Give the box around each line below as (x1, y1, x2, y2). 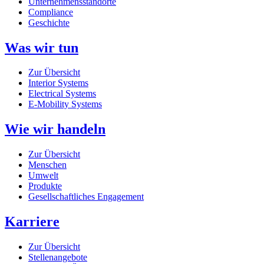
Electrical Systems (28, 88, 96, 99)
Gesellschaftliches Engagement (28, 192, 144, 202)
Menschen (28, 160, 67, 170)
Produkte (28, 181, 62, 192)
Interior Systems (28, 78, 88, 88)
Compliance (28, 6, 73, 17)
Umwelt (28, 170, 58, 181)
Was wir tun (5, 39, 78, 55)
